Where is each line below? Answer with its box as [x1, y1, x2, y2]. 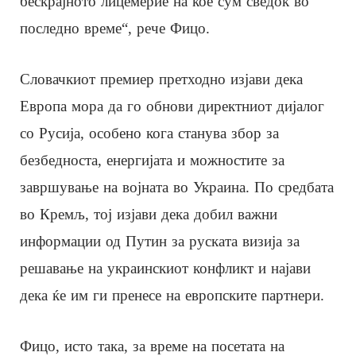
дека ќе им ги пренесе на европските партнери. [20, 286, 324, 304]
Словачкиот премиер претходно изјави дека [20, 70, 303, 87]
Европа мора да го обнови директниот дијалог [20, 97, 324, 114]
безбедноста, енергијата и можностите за [20, 151, 284, 168]
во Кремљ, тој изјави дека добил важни [20, 205, 277, 222]
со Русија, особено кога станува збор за [20, 124, 279, 141]
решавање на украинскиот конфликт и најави [20, 259, 311, 277]
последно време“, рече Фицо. [20, 19, 210, 37]
